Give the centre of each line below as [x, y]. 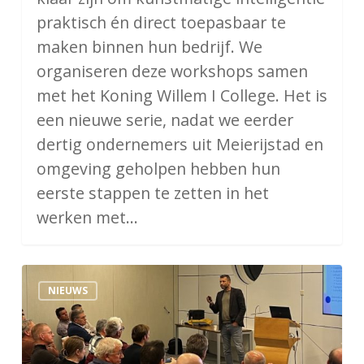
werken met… [87, 217]
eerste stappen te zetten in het [152, 193]
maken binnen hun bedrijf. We [149, 46]
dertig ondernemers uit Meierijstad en [180, 144]
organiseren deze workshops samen [172, 71]
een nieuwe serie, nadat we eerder [165, 119]
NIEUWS [67, 290]
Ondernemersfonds [95, 275]
